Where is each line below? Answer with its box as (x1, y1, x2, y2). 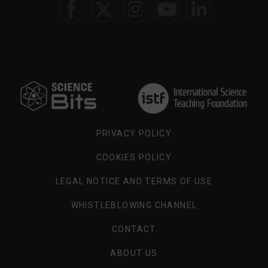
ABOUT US (110, 248, 158, 258)
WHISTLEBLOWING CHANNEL (71, 200, 197, 210)
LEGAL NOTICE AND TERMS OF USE (55, 176, 213, 186)
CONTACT (112, 224, 156, 234)
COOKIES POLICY (96, 152, 172, 162)
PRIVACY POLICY (96, 128, 172, 138)
